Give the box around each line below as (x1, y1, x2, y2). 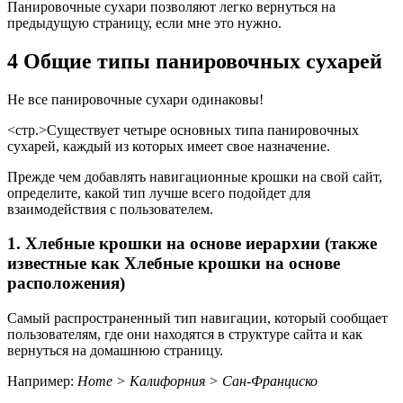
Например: (7, 372, 77, 389)
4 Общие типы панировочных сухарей (7, 49, 382, 73)
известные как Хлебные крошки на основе (7, 254, 340, 273)
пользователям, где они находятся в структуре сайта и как (7, 326, 363, 342)
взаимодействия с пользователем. (7, 201, 213, 217)
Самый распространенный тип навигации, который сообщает (7, 309, 388, 326)
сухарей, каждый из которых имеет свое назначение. (7, 138, 330, 154)
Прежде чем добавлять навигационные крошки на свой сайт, (7, 168, 382, 184)
